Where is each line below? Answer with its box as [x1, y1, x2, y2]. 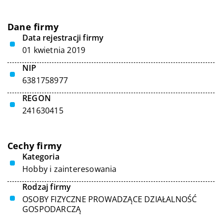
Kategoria [22, 151, 59, 162]
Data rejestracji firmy [22, 32, 104, 43]
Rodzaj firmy [22, 181, 71, 192]
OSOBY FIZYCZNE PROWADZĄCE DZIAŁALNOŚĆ [22, 194, 197, 205]
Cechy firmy [7, 140, 62, 152]
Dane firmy [7, 21, 58, 33]
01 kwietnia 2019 [22, 45, 86, 55]
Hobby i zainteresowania [22, 164, 117, 174]
